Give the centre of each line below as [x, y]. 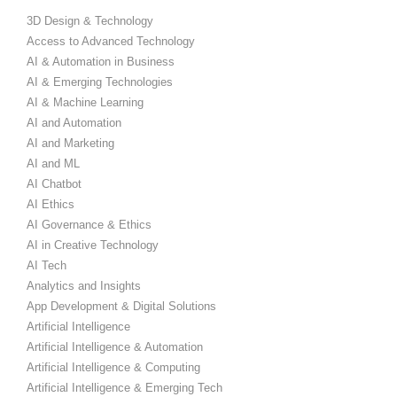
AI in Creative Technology [93, 245]
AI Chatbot [54, 184]
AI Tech [47, 266]
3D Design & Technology [90, 21]
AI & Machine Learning [85, 103]
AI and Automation [74, 123]
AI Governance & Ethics [89, 225]
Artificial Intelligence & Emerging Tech [125, 388]
